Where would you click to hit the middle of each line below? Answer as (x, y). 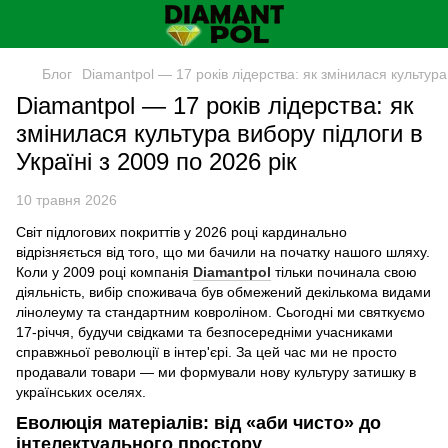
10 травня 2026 (66, 200)
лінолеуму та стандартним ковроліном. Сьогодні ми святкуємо (220, 312)
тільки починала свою (344, 272)
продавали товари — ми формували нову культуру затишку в (216, 372)
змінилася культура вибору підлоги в (219, 133)
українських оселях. (81, 392)
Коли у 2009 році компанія (104, 272)
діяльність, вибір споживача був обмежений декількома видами (223, 292)
